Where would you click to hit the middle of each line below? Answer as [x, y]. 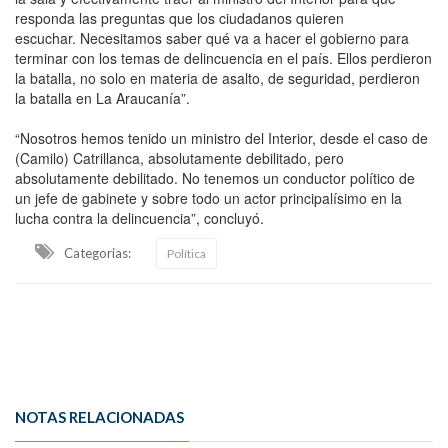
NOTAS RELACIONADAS [99, 416]
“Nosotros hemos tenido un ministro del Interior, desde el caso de [221, 137]
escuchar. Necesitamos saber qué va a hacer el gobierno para [212, 37]
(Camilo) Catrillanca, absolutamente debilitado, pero [179, 157]
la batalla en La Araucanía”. [102, 97]
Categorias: [97, 252]
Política [186, 253]
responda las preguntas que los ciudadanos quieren [179, 17]
